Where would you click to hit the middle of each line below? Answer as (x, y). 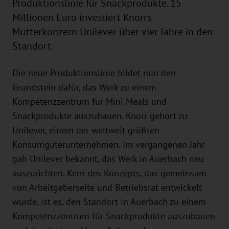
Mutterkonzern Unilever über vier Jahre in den (112, 32)
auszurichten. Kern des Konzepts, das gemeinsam (109, 173)
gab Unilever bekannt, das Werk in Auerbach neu (108, 159)
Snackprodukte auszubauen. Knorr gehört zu (100, 116)
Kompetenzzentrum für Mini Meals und (89, 102)
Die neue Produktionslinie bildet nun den (94, 73)
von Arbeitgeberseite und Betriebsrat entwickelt (107, 188)
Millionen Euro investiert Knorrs (82, 18)
